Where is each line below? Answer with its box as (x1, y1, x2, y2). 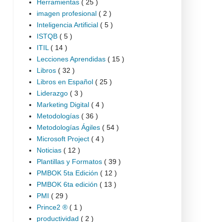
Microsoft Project (36, 134, 91, 143)
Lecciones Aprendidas (36, 55, 108, 63)
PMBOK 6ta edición (36, 180, 100, 188)
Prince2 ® (36, 203, 69, 211)
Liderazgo (36, 89, 70, 97)
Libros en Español (36, 77, 95, 86)
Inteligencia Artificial (36, 20, 100, 29)
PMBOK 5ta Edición (36, 168, 100, 177)
